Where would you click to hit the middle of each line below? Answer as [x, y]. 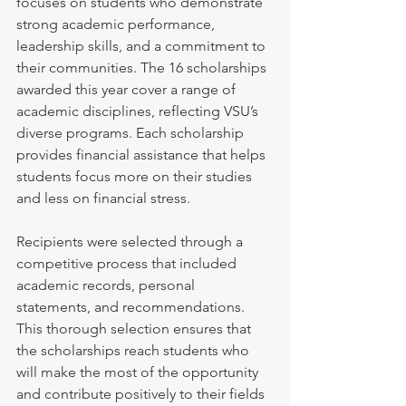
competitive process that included [128, 263]
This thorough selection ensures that [135, 329]
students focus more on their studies [136, 176]
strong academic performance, [117, 24]
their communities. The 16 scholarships [143, 68]
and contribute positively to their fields [142, 394]
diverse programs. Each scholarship [132, 133]
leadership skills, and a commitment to [143, 46]
